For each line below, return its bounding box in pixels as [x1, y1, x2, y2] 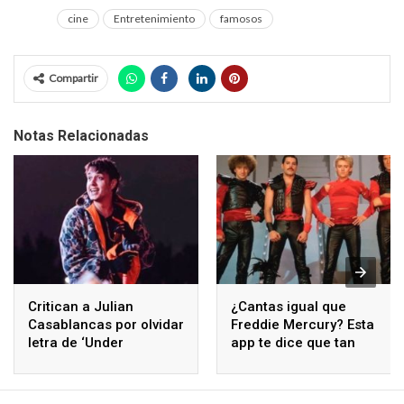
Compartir [49, 70, 98, 85]
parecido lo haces [231, 353, 347, 370]
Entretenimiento [114, 11, 195, 25]
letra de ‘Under [28, 335, 124, 352]
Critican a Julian [28, 298, 133, 316]
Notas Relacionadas [14, 126, 149, 144]
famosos [220, 11, 262, 25]
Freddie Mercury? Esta [231, 317, 374, 334]
